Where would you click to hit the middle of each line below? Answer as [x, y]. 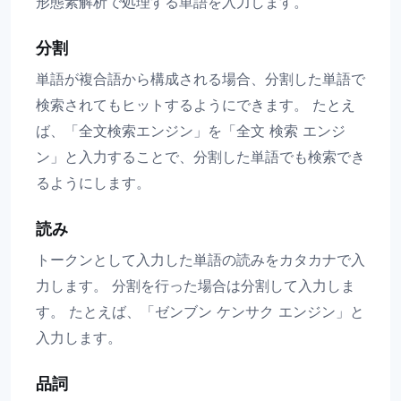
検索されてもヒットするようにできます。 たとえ [196, 104]
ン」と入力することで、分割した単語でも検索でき [200, 156]
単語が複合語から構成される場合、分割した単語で [200, 78]
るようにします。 [93, 182]
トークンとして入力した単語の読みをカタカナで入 [200, 259]
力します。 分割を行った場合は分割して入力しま [196, 285]
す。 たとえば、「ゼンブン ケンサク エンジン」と [200, 311]
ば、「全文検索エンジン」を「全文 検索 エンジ [191, 130]
